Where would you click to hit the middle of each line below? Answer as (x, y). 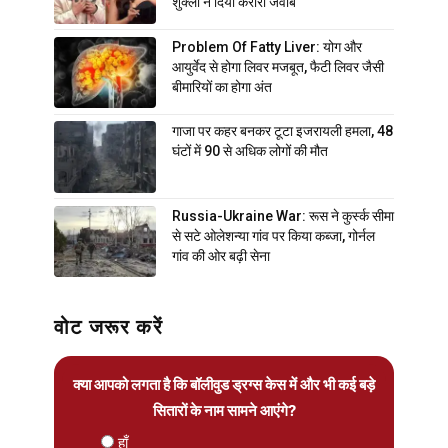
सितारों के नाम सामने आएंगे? (224, 410)
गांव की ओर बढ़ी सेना (221, 255)
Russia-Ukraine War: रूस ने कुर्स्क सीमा (283, 215)
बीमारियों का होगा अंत (222, 86)
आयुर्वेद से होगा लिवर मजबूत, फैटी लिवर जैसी (278, 66)
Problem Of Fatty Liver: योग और (267, 46)
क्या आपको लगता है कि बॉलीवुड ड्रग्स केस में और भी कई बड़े (224, 384)
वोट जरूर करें (108, 326)
